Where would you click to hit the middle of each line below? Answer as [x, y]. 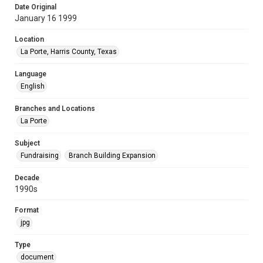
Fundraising [40, 156]
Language [31, 74]
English [33, 86]
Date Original [36, 7]
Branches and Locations [55, 109]
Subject [27, 143]
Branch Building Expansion [112, 156]
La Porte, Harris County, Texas [69, 52]
